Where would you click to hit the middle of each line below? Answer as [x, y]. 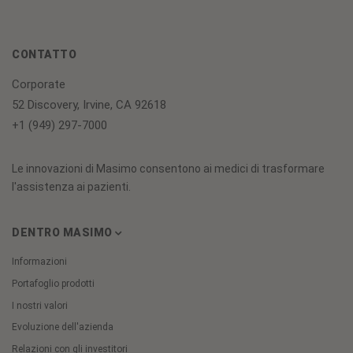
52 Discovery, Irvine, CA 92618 [89, 104]
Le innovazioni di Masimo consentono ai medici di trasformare [168, 169]
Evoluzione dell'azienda [63, 327]
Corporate [39, 84]
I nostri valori [40, 305]
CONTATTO [44, 54]
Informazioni [39, 262]
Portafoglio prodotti [53, 283]
